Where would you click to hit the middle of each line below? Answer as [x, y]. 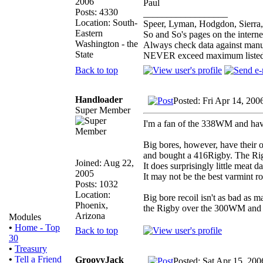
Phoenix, [92, 205]
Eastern [89, 33]
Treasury [31, 249]
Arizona [90, 215]
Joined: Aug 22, [104, 163]
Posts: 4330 [97, 12]
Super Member [103, 110]
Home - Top [37, 227]
